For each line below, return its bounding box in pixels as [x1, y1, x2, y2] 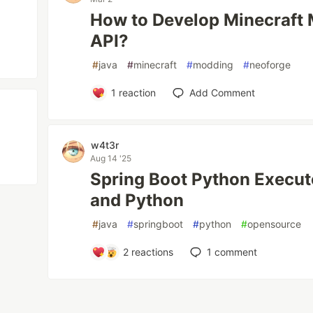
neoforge [249, 59, 291, 71]
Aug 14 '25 [90, 153, 132, 163]
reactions [129, 246, 174, 258]
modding [193, 59, 234, 71]
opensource [247, 218, 302, 230]
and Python [90, 190, 184, 210]
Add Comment [189, 87, 255, 99]
